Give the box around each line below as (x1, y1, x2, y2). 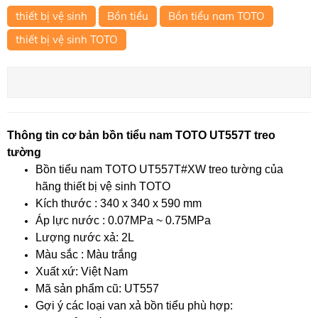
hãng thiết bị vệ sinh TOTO (35, 180, 170, 192)
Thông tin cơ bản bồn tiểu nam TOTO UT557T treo (7, 128, 275, 141)
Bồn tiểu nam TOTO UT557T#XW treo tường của (35, 163, 283, 175)
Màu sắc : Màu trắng (35, 248, 137, 261)
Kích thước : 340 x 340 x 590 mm (35, 197, 202, 209)
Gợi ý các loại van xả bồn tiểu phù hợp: (35, 299, 238, 312)
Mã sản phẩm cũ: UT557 (35, 282, 159, 295)
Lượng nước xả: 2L (35, 231, 134, 243)
